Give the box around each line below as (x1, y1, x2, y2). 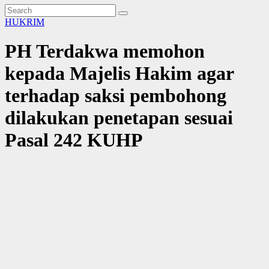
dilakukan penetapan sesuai (5, 107, 233, 129)
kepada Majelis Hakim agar (5, 62, 234, 85)
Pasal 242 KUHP (5, 129, 143, 151)
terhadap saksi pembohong (5, 85, 226, 107)
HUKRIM (5, 17, 44, 27)
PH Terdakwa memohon (5, 40, 205, 62)
